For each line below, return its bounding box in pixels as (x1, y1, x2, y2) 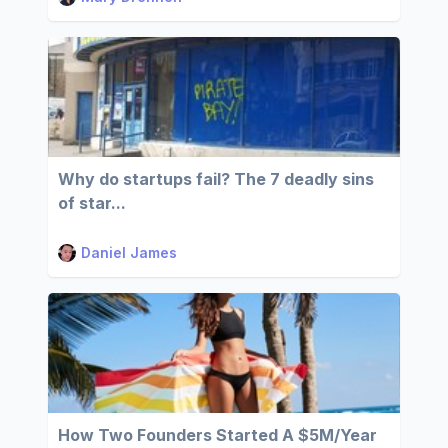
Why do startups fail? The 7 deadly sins (58, 169, 374, 189)
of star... (58, 193, 126, 213)
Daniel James (81, 244, 177, 261)
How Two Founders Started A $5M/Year (58, 425, 377, 445)
